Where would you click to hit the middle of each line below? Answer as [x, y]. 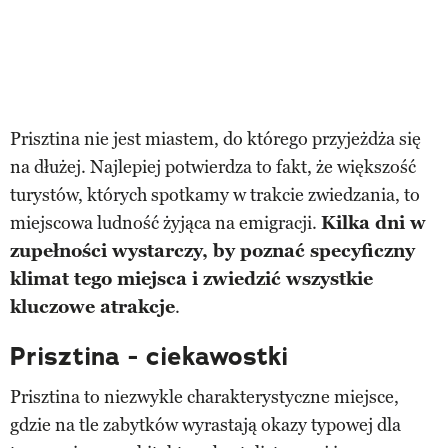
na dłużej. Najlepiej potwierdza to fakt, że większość [213, 166]
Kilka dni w [373, 222]
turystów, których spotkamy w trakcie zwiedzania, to [215, 194]
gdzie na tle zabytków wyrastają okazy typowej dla [205, 424]
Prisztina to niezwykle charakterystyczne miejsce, [204, 396]
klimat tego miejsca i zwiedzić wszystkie [191, 278]
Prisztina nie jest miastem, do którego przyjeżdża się [215, 138]
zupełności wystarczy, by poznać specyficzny [212, 250]
